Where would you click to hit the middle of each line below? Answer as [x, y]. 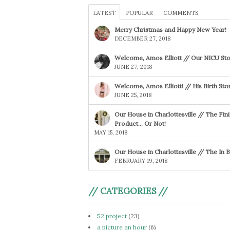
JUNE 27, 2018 [133, 66]
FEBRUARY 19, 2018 [141, 160]
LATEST [104, 13]
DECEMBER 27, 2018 [143, 38]
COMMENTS [181, 13]
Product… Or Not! [140, 123]
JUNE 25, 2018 [133, 95]
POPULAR [139, 13]
